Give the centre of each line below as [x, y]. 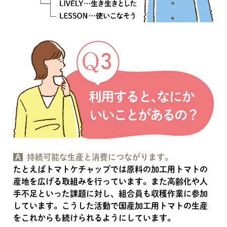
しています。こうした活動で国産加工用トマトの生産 [110, 206]
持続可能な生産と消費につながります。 [100, 157]
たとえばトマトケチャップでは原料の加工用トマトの [110, 169]
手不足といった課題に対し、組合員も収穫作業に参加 [110, 194]
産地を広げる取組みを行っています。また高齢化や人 [110, 182]
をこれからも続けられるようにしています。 [94, 218]
